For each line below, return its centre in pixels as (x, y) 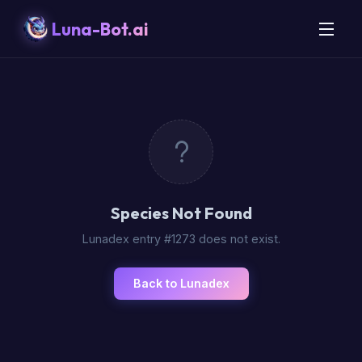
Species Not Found (181, 213)
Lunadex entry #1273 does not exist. (181, 239)
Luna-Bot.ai (100, 29)
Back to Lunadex (181, 283)
